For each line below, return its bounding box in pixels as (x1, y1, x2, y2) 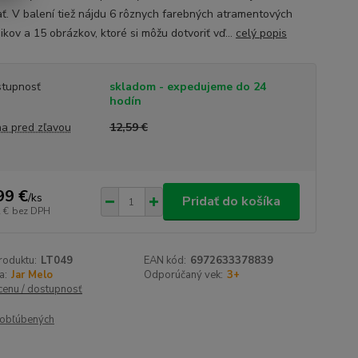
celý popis (235, 26, 287, 41)
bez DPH (11, 204, 50, 217)
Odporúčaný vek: (144, 268, 224, 282)
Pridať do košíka (181, 193, 280, 210)
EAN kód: (144, 253, 187, 268)
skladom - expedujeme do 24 (109, 79, 266, 94)
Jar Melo (10, 268, 53, 282)
